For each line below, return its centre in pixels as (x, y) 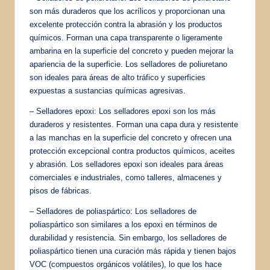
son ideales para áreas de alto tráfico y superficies (118, 77)
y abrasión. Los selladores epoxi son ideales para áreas (127, 164)
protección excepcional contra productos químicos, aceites (132, 151)
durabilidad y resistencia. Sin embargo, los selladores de (128, 237)
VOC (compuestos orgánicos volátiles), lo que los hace (126, 264)
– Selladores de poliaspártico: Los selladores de (113, 211)
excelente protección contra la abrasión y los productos (126, 24)
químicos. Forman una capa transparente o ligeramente (126, 37)
